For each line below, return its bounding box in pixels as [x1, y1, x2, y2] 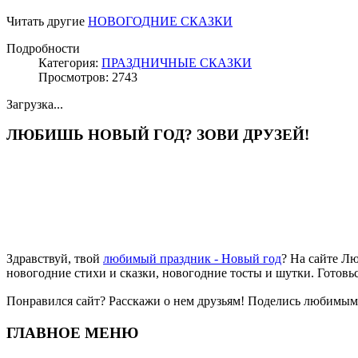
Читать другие [6, 14, 88, 28]
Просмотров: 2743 [38, 70, 137, 84]
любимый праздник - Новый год [103, 252, 281, 266]
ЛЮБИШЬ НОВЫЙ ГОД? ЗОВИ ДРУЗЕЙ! [6, 126, 309, 144]
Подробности [6, 41, 80, 55]
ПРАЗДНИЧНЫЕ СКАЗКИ [101, 55, 252, 70]
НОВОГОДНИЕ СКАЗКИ [88, 14, 233, 28]
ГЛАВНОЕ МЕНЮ [6, 324, 138, 341]
